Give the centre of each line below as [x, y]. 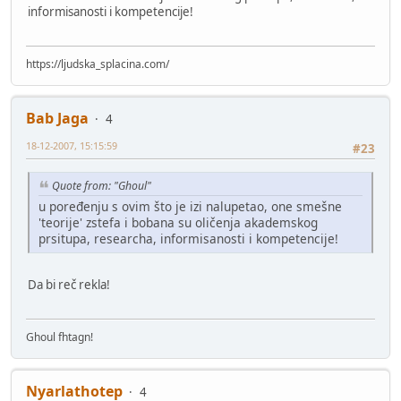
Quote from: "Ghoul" [102, 185]
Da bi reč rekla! [69, 284]
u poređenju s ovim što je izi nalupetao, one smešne [190, 206]
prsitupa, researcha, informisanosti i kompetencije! [188, 238]
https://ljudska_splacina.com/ [98, 64]
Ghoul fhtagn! [60, 337]
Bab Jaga [57, 119]
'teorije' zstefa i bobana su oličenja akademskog [178, 222]
